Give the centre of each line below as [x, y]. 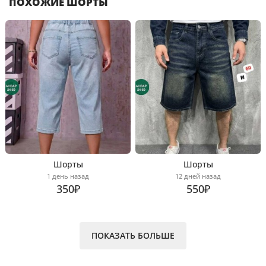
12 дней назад [198, 176]
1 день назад [68, 176]
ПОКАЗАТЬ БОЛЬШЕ [133, 235]
